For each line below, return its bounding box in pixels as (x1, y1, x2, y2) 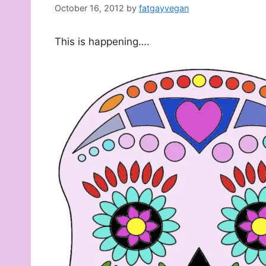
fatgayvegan (139, 3, 189, 14)
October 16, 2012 (55, 3, 124, 14)
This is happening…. (55, 36, 150, 48)
